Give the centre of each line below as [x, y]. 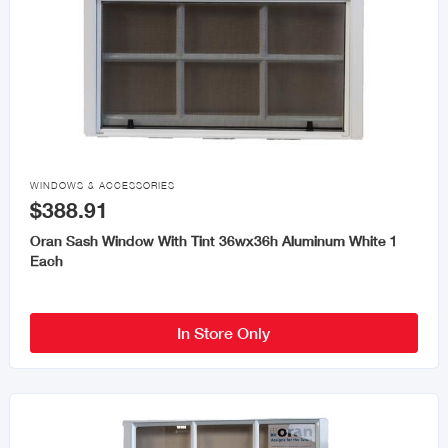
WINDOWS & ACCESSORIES [102, 186]
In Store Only [224, 333]
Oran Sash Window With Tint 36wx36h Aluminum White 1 [213, 241]
